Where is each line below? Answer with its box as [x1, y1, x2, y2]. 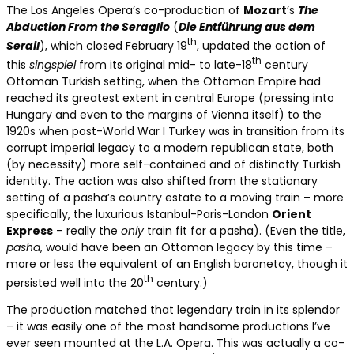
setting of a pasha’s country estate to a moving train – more [6, 189, 344, 205]
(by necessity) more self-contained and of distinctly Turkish [6, 156, 341, 172]
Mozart [243, 2, 287, 19]
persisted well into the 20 [6, 274, 144, 291]
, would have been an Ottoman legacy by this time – [40, 239, 333, 255]
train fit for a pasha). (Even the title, [144, 222, 345, 239]
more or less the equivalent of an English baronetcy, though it [6, 255, 348, 272]
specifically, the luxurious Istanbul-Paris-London [6, 205, 272, 222]
